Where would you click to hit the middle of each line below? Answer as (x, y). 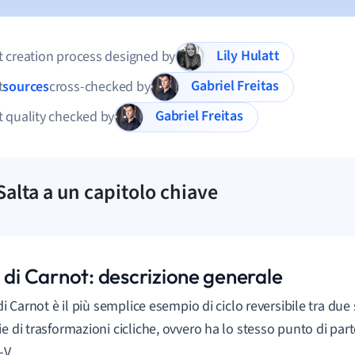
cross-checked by (99, 87)
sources (26, 87)
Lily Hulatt (260, 56)
